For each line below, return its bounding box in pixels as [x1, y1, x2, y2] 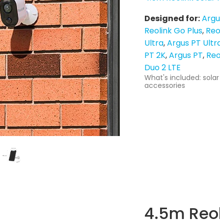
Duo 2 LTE [144, 61, 181, 73]
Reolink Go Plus [144, 25, 202, 36]
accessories [144, 80, 185, 90]
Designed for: [144, 12, 200, 24]
